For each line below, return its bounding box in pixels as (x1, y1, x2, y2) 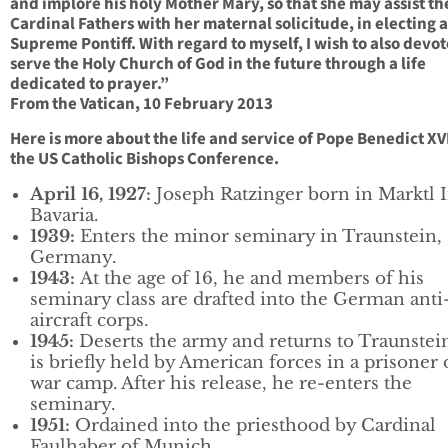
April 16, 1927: (30, 184, 151, 206)
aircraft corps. (30, 310, 148, 332)
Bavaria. (30, 205, 98, 227)
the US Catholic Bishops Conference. (10, 147, 279, 172)
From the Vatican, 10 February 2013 (10, 92, 273, 117)
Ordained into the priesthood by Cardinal (70, 415, 436, 437)
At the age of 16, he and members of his (75, 268, 424, 290)
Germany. (30, 247, 116, 269)
